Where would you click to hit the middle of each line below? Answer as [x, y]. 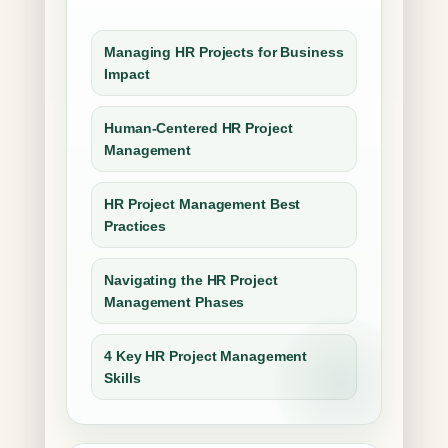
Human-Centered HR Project [198, 128]
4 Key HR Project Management [206, 356]
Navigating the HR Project [191, 280]
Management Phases [174, 302]
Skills [122, 378]
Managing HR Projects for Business [224, 52]
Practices [135, 226]
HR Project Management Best [202, 204]
